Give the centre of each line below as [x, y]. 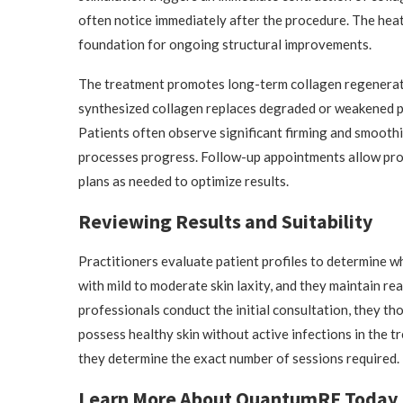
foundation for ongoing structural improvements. [225, 44]
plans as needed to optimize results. [184, 181]
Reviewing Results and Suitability [225, 221]
